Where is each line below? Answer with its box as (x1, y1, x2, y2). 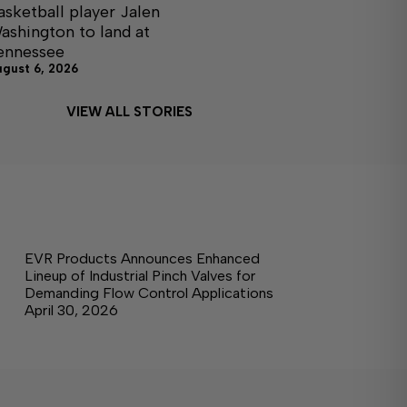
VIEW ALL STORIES (65, 104, 193, 120)
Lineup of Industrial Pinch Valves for (24, 267, 255, 284)
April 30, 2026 (24, 302, 118, 319)
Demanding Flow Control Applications (24, 284, 273, 302)
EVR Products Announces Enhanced (24, 250, 260, 267)
